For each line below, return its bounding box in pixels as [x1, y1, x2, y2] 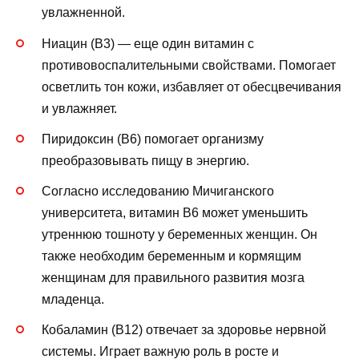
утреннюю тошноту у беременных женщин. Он [42, 227, 317, 241]
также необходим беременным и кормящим [42, 248, 301, 263]
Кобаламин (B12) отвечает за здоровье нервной [42, 323, 326, 337]
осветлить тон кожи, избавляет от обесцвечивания [42, 79, 341, 94]
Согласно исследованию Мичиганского [42, 184, 274, 198]
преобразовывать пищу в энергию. [42, 153, 249, 167]
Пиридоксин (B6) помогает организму [42, 131, 264, 146]
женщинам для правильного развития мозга [42, 270, 305, 284]
